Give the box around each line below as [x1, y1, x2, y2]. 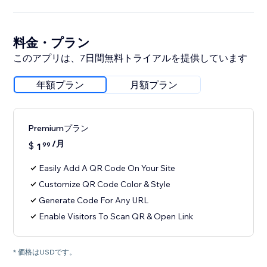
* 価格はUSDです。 [13, 247, 77, 257]
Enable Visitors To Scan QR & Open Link [39, 211, 194, 222]
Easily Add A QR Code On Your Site [39, 163, 176, 174]
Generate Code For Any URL [39, 195, 149, 206]
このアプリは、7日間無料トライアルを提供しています [13, 52, 248, 64]
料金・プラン [13, 35, 91, 51]
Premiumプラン [28, 123, 89, 134]
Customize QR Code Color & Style [39, 179, 171, 190]
